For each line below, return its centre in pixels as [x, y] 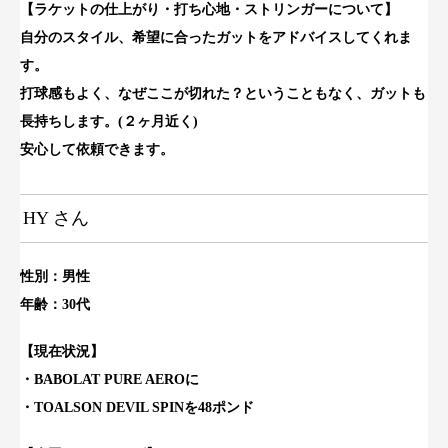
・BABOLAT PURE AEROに [109, 379]
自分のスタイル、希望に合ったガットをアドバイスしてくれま [216, 38]
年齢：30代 [55, 305]
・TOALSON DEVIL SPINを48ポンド [137, 407]
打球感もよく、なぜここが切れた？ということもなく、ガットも [223, 94]
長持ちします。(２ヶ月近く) [109, 122]
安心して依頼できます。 [97, 150]
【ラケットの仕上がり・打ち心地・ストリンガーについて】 [209, 10]
